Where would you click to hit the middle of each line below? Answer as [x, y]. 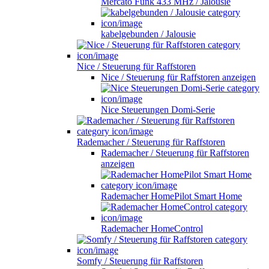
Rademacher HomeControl [152, 228]
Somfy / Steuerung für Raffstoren [140, 261]
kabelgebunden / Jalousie [148, 34]
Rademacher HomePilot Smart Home [171, 196]
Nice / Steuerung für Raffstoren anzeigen [178, 77]
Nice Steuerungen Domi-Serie [158, 109]
